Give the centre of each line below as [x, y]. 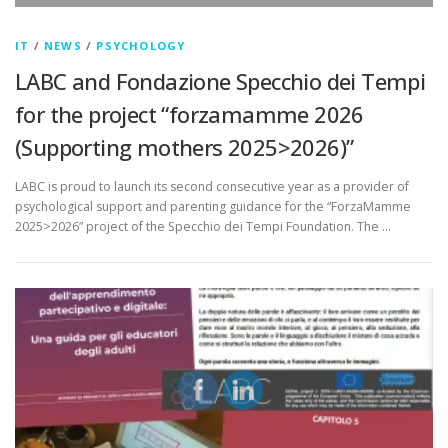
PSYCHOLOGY [141, 45]
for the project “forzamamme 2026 [189, 114]
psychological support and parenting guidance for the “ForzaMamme [213, 207]
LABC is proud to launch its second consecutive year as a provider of [212, 187]
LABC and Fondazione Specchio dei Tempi [220, 81]
